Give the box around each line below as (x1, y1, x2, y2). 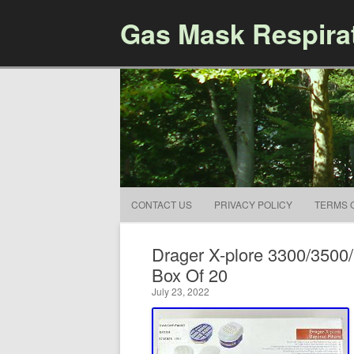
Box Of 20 (152, 262, 228, 287)
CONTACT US (131, 198, 192, 211)
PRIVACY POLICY (214, 198, 292, 211)
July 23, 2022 (152, 284, 209, 298)
